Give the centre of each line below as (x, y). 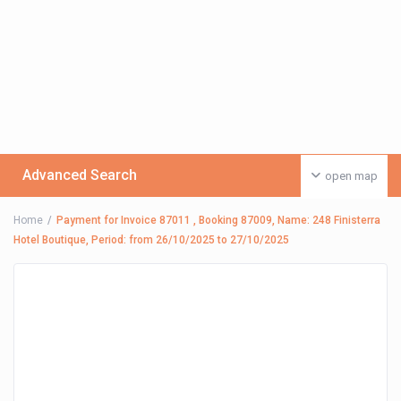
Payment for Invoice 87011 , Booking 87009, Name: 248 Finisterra (219, 221)
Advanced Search (80, 175)
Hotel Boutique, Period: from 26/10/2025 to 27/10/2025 (152, 240)
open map (351, 176)
